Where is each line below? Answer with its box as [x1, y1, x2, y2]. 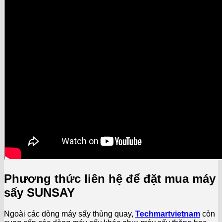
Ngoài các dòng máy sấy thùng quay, [4, 210, 135, 219]
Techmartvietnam [135, 210, 200, 219]
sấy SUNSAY [4, 186, 75, 200]
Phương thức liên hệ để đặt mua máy [4, 172, 216, 186]
